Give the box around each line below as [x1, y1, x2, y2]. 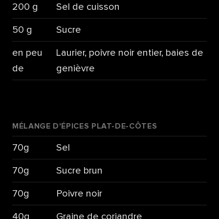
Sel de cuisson [56, 1, 120, 12]
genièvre [56, 63, 95, 73]
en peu [12, 47, 43, 58]
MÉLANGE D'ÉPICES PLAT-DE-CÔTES [12, 122, 157, 131]
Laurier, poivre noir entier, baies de [56, 47, 203, 58]
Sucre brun [56, 166, 103, 176]
